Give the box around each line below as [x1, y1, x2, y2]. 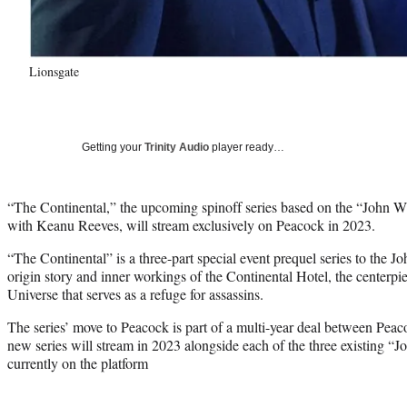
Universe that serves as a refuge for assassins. [7, 283, 263, 303]
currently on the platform [7, 352, 148, 372]
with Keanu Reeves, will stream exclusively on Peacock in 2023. [7, 214, 375, 234]
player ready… [209, 140, 284, 154]
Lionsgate [29, 62, 79, 80]
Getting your [82, 140, 144, 154]
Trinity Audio [144, 140, 209, 154]
